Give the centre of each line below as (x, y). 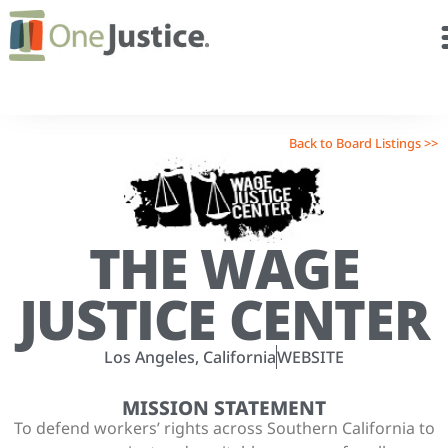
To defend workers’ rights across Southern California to (224, 427)
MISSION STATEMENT (224, 407)
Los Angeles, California (190, 356)
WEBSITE (310, 356)
